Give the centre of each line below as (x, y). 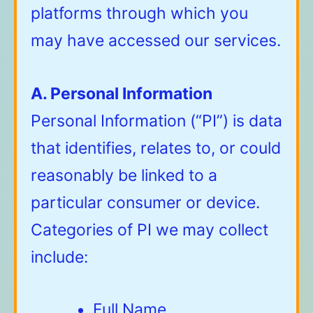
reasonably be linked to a (124, 175)
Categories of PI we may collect (150, 230)
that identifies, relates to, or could (156, 148)
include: (59, 257)
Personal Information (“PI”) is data (156, 121)
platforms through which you (139, 13)
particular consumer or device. (145, 202)
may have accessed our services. (156, 40)
